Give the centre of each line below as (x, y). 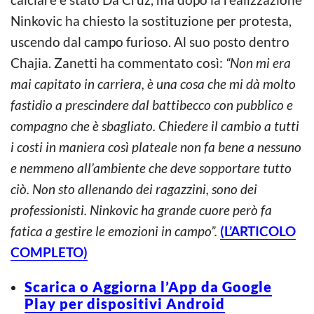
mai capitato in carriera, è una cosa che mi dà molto (153, 83)
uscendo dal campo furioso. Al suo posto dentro (150, 41)
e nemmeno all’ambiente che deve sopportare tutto (151, 168)
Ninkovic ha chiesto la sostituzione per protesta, (151, 20)
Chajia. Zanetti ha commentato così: (118, 62)
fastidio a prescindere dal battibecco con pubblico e (152, 104)
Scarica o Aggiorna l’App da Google (148, 286)
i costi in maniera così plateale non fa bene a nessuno (156, 146)
